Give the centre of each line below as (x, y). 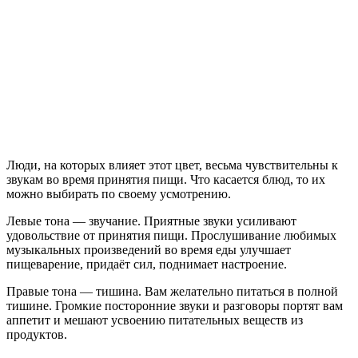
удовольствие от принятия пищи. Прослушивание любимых (171, 236)
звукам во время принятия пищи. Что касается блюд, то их (166, 180)
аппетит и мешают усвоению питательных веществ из (155, 320)
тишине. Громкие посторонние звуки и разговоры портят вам (175, 306)
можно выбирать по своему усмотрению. (119, 194)
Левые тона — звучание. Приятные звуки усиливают (151, 221)
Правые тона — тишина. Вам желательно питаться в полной (172, 292)
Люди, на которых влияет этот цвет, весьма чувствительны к (172, 165)
